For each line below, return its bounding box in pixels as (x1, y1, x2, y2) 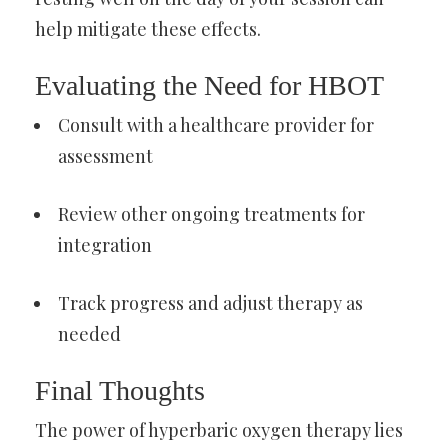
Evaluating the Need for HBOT (35, 69, 384, 101)
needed (58, 321, 121, 346)
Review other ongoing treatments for (58, 201, 365, 226)
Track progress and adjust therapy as (58, 290, 363, 315)
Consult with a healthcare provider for (58, 112, 374, 137)
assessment (58, 143, 153, 168)
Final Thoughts (35, 374, 205, 406)
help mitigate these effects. (35, 16, 261, 41)
